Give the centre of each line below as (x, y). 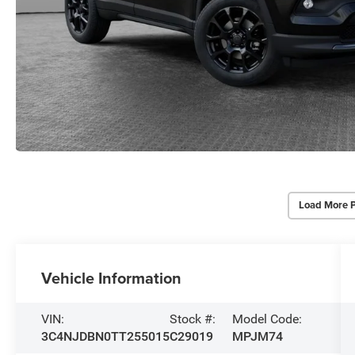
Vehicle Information (112, 277)
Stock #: (193, 319)
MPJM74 (257, 336)
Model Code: (267, 319)
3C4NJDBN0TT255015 (106, 336)
